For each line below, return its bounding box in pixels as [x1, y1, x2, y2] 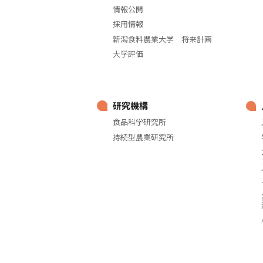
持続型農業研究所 [112, 131, 174, 143]
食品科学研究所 [112, 116, 166, 128]
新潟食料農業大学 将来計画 [112, 33, 212, 45]
